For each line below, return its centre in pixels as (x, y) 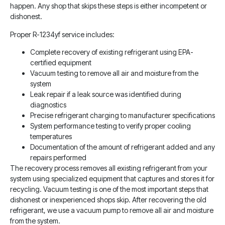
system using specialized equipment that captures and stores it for (112, 178)
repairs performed (58, 157)
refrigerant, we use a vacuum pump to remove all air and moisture (112, 210)
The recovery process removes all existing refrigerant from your (109, 168)
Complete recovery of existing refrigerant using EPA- (112, 52)
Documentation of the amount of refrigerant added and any (123, 147)
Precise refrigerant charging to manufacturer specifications (123, 115)
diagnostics (48, 104)
